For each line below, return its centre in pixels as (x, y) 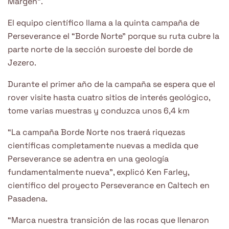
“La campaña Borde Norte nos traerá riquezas (96, 132)
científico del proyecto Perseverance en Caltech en (109, 185)
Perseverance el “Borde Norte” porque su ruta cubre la (113, 36)
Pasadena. (28, 198)
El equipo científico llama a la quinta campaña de (104, 22)
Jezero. (22, 62)
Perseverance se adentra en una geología (88, 158)
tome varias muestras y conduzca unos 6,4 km (99, 110)
